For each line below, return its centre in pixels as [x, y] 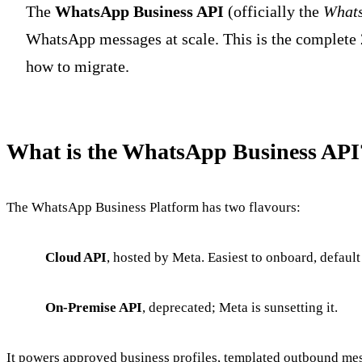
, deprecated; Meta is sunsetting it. [240, 307]
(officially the [274, 11]
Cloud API [76, 257]
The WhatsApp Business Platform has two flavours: [154, 207]
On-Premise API [94, 307]
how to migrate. [78, 66]
